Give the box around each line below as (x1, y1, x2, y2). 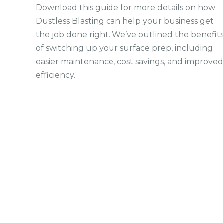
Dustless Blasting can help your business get (36, 16, 214, 26)
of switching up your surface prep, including (36, 43, 213, 53)
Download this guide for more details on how (36, 3, 215, 13)
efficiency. (36, 70, 75, 80)
